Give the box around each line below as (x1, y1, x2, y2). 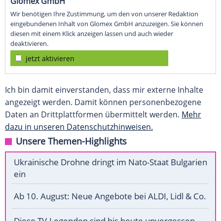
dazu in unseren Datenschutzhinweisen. (5, 121, 153, 133)
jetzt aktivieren (26, 54, 74, 64)
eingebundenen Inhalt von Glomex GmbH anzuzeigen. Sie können (10, 19, 203, 29)
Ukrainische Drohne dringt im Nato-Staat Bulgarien (14, 156, 207, 168)
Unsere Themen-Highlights (16, 135, 127, 147)
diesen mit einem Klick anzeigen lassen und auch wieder (10, 29, 173, 38)
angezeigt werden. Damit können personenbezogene (5, 97, 201, 108)
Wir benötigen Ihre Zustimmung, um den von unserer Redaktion (10, 9, 198, 19)
